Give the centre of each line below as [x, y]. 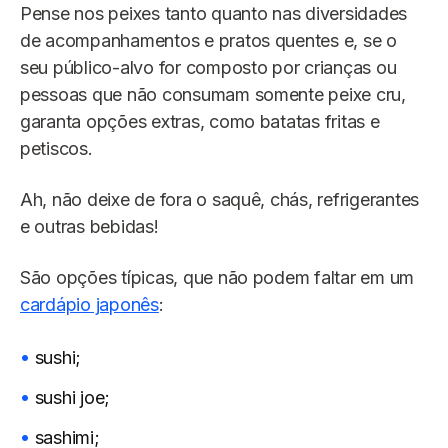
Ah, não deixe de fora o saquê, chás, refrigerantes [219, 199]
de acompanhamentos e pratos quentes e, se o [208, 40]
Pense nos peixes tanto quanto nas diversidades [214, 13]
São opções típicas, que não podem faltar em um [217, 277]
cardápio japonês [89, 304]
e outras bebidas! [89, 226]
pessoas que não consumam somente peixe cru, [213, 94]
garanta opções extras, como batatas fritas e [200, 121]
